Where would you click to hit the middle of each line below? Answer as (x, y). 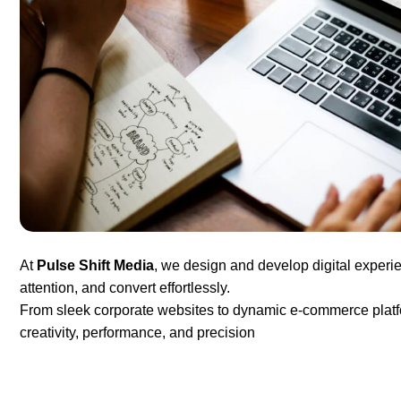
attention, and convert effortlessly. (125, 288)
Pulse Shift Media (95, 266)
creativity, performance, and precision (137, 333)
